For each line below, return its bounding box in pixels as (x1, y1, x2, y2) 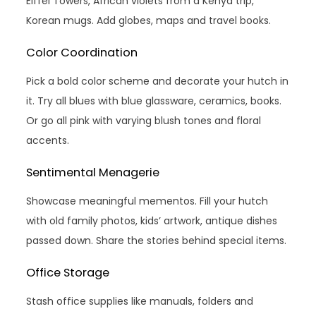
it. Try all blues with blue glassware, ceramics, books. (26, 93, 282, 108)
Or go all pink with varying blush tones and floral (26, 113, 262, 128)
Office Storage (26, 264, 110, 281)
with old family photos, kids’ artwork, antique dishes (26, 213, 278, 228)
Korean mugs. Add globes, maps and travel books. (26, 13, 272, 28)
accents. (26, 133, 70, 147)
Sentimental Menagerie (26, 164, 160, 181)
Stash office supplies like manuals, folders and (26, 293, 254, 308)
